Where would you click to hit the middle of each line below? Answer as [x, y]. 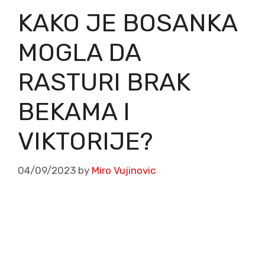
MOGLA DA [79, 53]
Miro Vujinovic [124, 170]
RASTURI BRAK [104, 83]
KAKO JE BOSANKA [127, 23]
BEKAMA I [74, 112]
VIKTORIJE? [85, 142]
